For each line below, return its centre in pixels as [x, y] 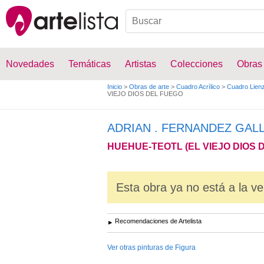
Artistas [141, 64]
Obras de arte [149, 87]
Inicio [115, 87]
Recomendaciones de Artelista [158, 221]
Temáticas [90, 64]
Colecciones [197, 64]
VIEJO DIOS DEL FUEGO [145, 94]
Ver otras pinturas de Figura [151, 247]
